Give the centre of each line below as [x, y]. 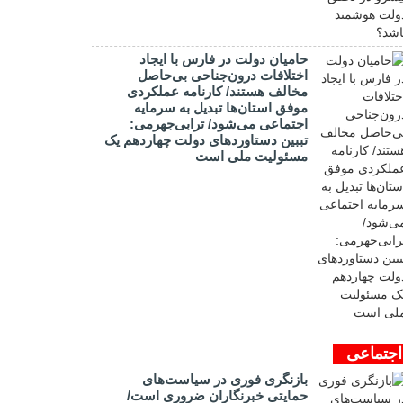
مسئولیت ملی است [251, 156]
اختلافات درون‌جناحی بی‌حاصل [223, 75]
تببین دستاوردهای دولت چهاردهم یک [206, 140]
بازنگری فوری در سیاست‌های [225, 379]
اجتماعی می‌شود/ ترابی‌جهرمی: [219, 124]
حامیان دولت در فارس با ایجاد [224, 59]
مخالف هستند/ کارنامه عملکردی [217, 91]
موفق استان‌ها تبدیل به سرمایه [221, 107]
